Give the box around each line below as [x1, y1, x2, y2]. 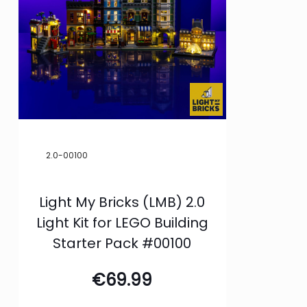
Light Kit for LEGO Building [36, 212, 208, 232]
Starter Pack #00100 [53, 233, 192, 253]
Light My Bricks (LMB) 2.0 [39, 192, 206, 212]
